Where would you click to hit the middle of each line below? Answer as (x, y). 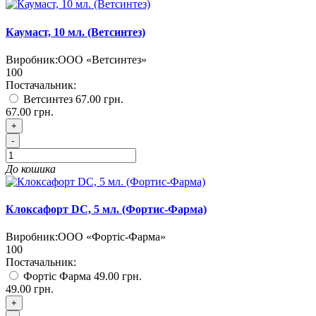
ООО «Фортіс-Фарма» (112, 237)
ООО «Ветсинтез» (102, 59)
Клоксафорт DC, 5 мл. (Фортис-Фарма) (106, 209)
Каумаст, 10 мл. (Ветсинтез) (75, 32)
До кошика (31, 169)
